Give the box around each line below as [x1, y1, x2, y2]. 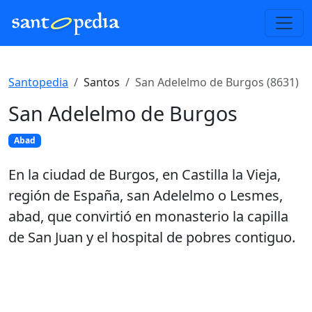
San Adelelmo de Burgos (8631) [135, 75, 299, 90]
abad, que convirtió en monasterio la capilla [8, 207, 288, 226]
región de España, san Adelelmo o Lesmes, [8, 186, 283, 205]
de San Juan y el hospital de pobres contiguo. [8, 228, 295, 247]
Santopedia [8, 75, 68, 90]
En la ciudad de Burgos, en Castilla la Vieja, [8, 165, 281, 185]
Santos [84, 75, 120, 90]
